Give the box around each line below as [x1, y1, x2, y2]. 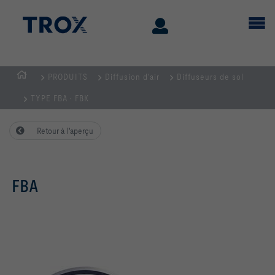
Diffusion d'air [105, 72, 160, 82]
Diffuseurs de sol [177, 72, 244, 82]
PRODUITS [48, 72, 88, 82]
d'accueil [17, 99, 52, 109]
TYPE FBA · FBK [31, 93, 89, 103]
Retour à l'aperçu [37, 126, 93, 136]
